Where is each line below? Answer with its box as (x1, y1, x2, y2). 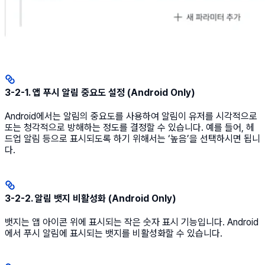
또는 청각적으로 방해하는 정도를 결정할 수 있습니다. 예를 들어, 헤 (5, 122, 254, 134)
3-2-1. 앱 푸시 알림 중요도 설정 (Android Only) (5, 86, 195, 98)
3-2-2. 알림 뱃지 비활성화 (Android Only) (5, 192, 176, 204)
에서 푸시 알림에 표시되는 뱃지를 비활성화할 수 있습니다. (5, 227, 222, 239)
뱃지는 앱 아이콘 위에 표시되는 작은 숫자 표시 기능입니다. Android (5, 216, 258, 228)
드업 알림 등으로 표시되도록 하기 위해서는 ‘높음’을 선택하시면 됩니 (5, 133, 260, 145)
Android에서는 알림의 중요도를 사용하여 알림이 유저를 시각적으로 (5, 111, 257, 122)
